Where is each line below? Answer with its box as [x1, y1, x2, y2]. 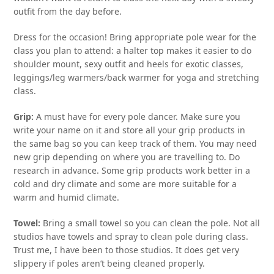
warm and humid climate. [13, 191, 120, 203]
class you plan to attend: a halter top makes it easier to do [13, 44, 252, 56]
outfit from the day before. [13, 5, 122, 17]
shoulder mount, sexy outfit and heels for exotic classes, [13, 57, 244, 70]
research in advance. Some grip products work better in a [13, 164, 251, 176]
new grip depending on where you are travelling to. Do [13, 150, 240, 163]
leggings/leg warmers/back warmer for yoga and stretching [13, 71, 260, 83]
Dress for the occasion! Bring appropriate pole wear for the [13, 31, 257, 43]
